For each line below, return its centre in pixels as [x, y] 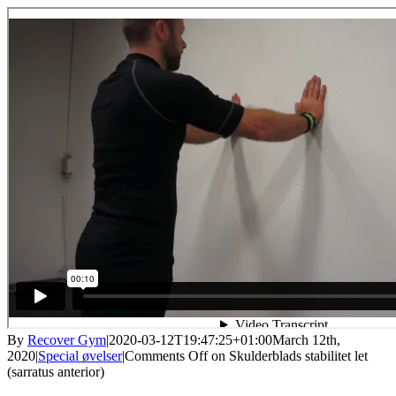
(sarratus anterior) [56, 371]
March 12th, [306, 339]
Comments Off [166, 355]
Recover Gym [67, 339]
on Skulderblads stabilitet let [288, 355]
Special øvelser [80, 355]
